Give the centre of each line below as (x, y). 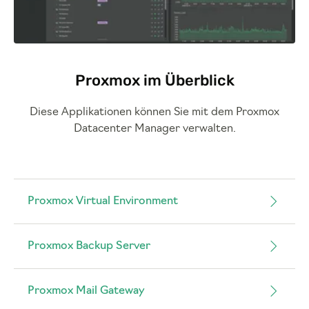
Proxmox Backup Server (89, 247)
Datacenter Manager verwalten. (154, 129)
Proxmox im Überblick (154, 81)
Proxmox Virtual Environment (103, 202)
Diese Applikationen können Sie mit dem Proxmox (154, 113)
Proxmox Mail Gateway (86, 291)
